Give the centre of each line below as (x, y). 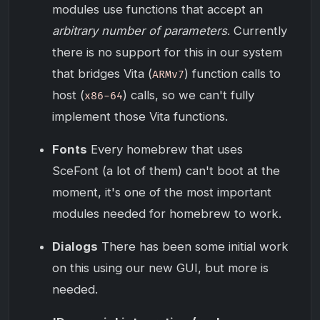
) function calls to (232, 73)
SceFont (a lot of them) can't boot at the (166, 170)
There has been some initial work (193, 246)
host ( (68, 95)
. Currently (257, 30)
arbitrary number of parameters (140, 30)
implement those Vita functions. (140, 116)
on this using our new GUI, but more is (160, 267)
